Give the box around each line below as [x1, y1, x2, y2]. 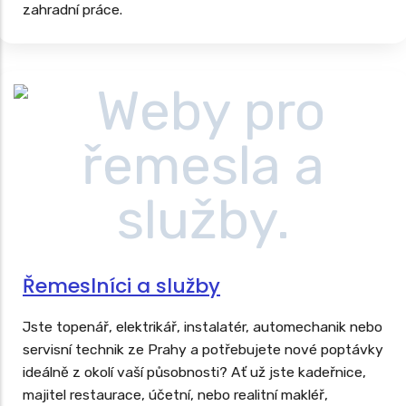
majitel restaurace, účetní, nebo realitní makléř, [23, 386, 328, 403]
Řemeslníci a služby [23, 272, 220, 300]
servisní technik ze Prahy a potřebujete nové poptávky [23, 341, 383, 358]
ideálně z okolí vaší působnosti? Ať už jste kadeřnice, [23, 363, 366, 381]
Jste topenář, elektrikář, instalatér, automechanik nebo [23, 318, 382, 335]
